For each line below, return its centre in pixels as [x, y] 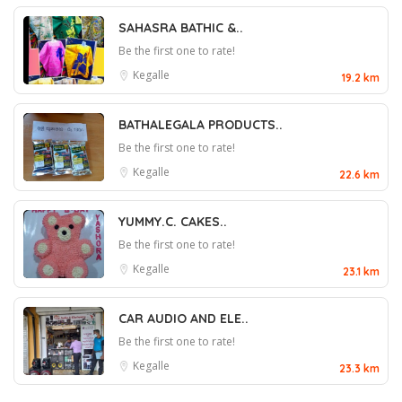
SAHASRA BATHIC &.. [181, 27]
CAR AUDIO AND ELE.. [184, 318]
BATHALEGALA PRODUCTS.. [201, 124]
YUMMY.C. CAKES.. [173, 221]
